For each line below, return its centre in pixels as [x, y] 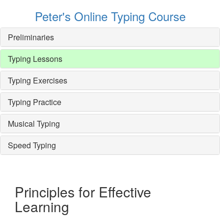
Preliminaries [31, 37]
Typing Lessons [35, 59]
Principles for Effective [83, 192]
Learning [42, 206]
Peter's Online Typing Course [110, 16]
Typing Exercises [38, 80]
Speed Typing [32, 145]
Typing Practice [35, 102]
